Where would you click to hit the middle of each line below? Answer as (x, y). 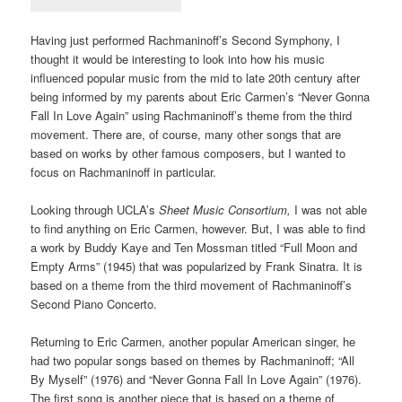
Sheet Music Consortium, (227, 210)
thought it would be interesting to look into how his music (178, 59)
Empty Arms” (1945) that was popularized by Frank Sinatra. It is (197, 267)
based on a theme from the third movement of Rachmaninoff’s (192, 285)
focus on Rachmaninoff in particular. (124, 172)
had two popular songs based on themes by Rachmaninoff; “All (193, 361)
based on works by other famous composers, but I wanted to (188, 153)
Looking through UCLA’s (95, 210)
